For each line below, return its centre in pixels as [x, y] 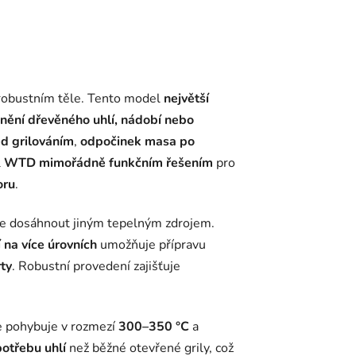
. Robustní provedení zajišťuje [96, 267]
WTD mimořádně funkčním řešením [108, 163]
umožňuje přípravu [151, 245]
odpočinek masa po [137, 142]
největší [186, 99]
